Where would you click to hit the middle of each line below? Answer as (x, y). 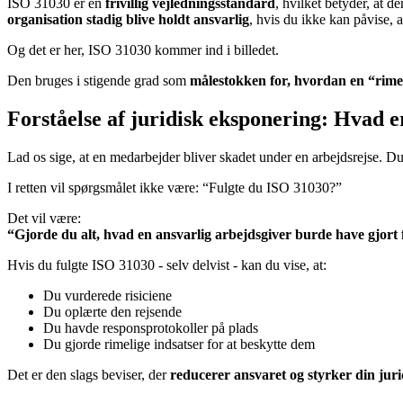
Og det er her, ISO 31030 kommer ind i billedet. (143, 50)
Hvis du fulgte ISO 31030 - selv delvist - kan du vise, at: (167, 265)
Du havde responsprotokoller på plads (151, 328)
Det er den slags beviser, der (89, 375)
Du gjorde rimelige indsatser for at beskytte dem (179, 345)
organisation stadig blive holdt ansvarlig (128, 20)
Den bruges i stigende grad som (99, 81)
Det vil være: (44, 219)
